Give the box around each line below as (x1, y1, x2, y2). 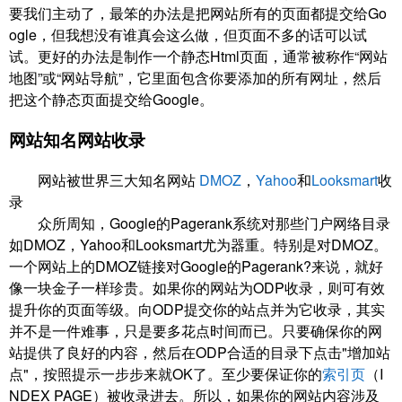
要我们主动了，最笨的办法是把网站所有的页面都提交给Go (9, 3, 387, 24)
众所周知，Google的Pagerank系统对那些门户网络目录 (9, 212, 390, 233)
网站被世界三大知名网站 (9, 169, 199, 190)
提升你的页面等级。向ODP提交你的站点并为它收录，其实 (9, 298, 385, 319)
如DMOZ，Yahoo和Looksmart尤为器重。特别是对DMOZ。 (9, 233, 388, 255)
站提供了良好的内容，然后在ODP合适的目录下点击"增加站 (9, 341, 390, 363)
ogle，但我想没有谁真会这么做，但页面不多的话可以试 (9, 24, 367, 46)
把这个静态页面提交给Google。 (9, 89, 214, 110)
